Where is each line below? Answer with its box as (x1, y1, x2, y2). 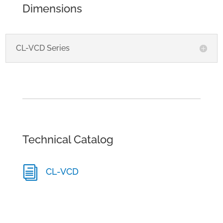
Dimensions (22, 2, 82, 15)
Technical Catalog (22, 133, 113, 146)
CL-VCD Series (16, 43, 70, 53)
